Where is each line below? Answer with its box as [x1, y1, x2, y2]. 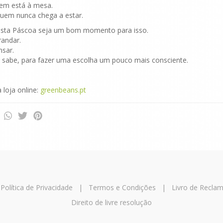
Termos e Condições [89, 183, 156, 193]
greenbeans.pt [40, 85, 86, 95]
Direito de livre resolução [71, 198, 152, 208]
